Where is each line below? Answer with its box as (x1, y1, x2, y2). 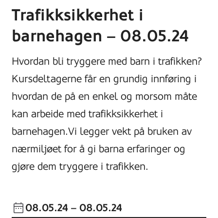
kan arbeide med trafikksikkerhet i (12, 108, 163, 120)
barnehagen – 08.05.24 (12, 26, 189, 45)
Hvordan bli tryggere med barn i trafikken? (12, 55, 202, 67)
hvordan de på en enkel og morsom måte (12, 90, 197, 102)
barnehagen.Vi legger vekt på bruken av (12, 125, 192, 137)
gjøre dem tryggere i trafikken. (12, 160, 148, 172)
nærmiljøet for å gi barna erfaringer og (12, 143, 185, 155)
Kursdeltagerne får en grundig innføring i (12, 73, 197, 85)
